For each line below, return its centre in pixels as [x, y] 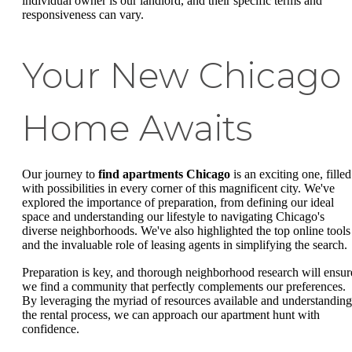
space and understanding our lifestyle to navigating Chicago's [173, 216]
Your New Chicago [181, 75]
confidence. [51, 329]
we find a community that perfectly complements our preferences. [184, 287]
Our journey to [60, 174]
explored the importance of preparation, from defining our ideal [178, 202]
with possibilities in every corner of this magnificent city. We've [178, 188]
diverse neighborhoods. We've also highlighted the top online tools [186, 230]
